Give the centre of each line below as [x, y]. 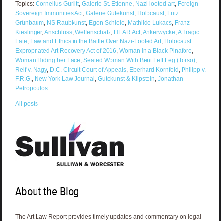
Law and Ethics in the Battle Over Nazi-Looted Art [95, 42]
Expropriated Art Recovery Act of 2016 [66, 51]
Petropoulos [31, 89]
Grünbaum [29, 23]
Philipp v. [193, 70]
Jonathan [170, 79]
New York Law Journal [64, 79]
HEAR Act [127, 32]
